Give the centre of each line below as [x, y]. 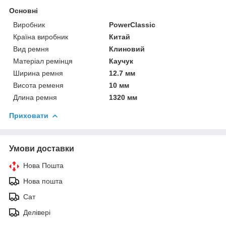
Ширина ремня [38, 73]
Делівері [37, 212]
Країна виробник [41, 37]
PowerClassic [132, 24]
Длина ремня [35, 97]
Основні [23, 10]
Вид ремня [31, 49]
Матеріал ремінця [43, 61]
